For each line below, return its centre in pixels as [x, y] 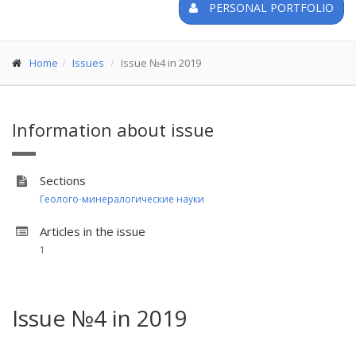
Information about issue [113, 130]
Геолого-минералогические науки [122, 199]
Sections [63, 180]
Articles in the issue [93, 231]
